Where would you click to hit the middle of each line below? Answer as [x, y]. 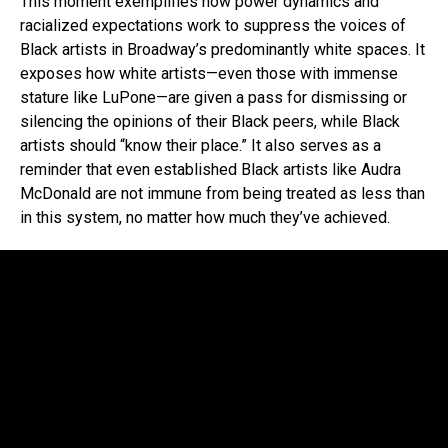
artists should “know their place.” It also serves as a [200, 145]
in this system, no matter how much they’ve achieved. [205, 217]
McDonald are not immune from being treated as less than [222, 193]
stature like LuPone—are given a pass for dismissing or [213, 97]
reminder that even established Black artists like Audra [210, 169]
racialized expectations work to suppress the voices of [213, 25]
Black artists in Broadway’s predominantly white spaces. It [222, 49]
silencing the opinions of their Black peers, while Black [210, 121]
